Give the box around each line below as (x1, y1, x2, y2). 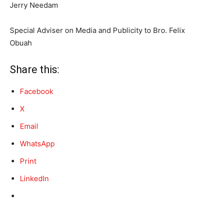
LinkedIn (20, 174, 49, 183)
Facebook (20, 87, 53, 96)
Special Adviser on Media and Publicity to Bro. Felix (10, 26, 185, 35)
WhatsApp (20, 139, 55, 148)
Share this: (10, 63, 59, 76)
